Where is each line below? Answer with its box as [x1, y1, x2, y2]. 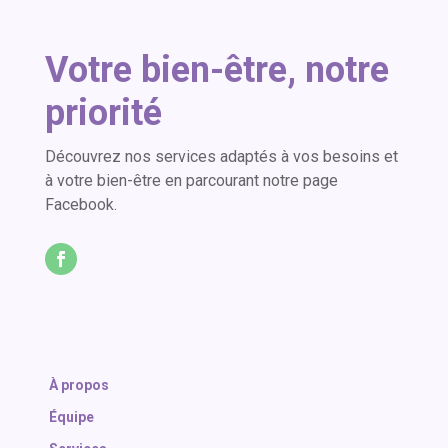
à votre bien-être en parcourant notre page [44, 171, 338, 191]
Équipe [48, 409, 94, 426]
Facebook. [44, 195, 117, 215]
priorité [44, 92, 162, 135]
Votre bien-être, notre [44, 49, 389, 92]
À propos [48, 377, 109, 394]
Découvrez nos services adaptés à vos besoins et [44, 147, 398, 167]
